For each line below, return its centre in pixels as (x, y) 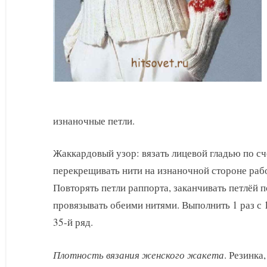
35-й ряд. (73, 222)
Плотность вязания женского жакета (139, 254)
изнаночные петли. (94, 120)
